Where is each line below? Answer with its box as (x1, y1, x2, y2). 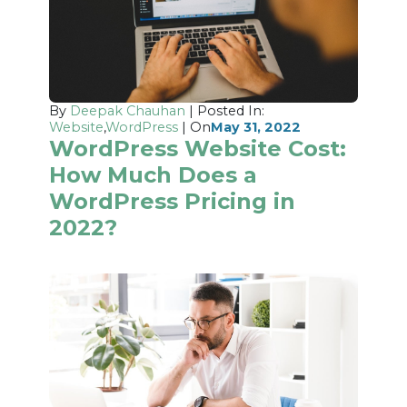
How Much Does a (49, 161, 258, 188)
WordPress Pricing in (49, 187, 296, 214)
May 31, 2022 (211, 118, 302, 135)
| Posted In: (185, 102, 265, 119)
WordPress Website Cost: (49, 134, 347, 162)
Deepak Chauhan (70, 102, 186, 119)
